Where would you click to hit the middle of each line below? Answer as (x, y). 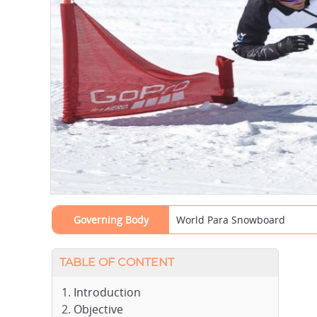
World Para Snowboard (231, 220)
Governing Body (111, 220)
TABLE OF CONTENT (117, 263)
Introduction (107, 292)
